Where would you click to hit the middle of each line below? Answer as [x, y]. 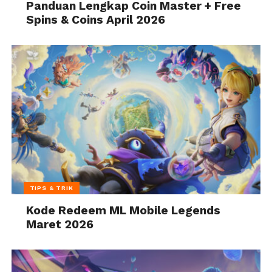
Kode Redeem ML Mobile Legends [124, 210]
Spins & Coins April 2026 [96, 19]
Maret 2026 [60, 224]
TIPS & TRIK [51, 188]
